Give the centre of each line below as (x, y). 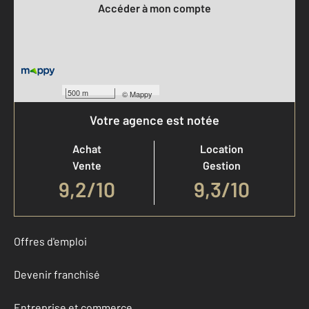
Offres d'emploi (50, 241)
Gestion (222, 165)
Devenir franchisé (57, 274)
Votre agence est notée (154, 120)
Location (222, 148)
